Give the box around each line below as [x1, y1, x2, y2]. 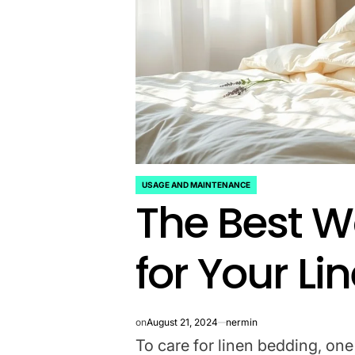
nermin [226, 315, 258, 328]
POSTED [135, 184, 174, 197]
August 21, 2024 [147, 315, 219, 328]
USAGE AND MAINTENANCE [142, 179, 251, 189]
